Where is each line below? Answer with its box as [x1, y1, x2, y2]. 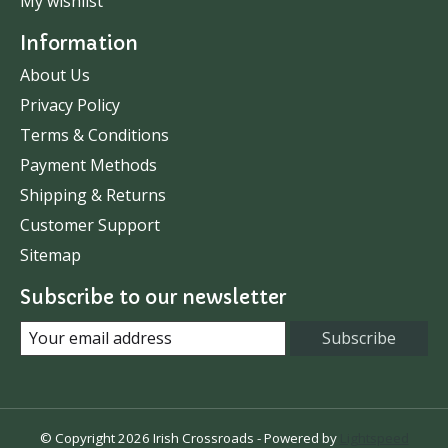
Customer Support [20, 214, 160, 237]
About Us [20, 64, 90, 87]
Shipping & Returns [20, 184, 166, 207]
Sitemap [20, 244, 81, 267]
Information [20, 30, 138, 55]
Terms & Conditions [20, 124, 169, 147]
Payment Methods [20, 154, 157, 177]
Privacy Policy [20, 94, 120, 117]
